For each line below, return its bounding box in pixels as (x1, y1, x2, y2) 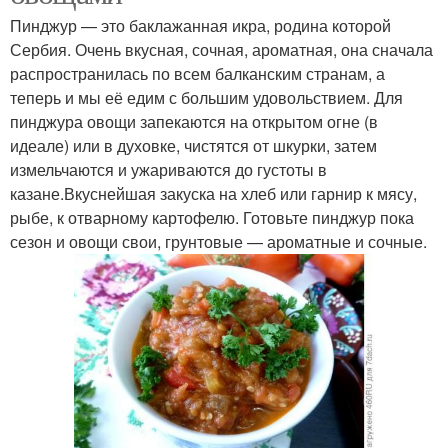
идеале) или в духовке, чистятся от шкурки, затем (10, 134, 377, 158)
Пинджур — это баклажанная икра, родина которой (10, 14, 391, 38)
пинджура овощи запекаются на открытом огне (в (10, 110, 378, 134)
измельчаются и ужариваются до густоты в (10, 158, 327, 182)
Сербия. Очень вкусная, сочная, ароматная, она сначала (10, 38, 433, 62)
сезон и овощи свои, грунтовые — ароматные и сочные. (10, 230, 427, 254)
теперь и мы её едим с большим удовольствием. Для (10, 86, 403, 110)
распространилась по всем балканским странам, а (10, 62, 385, 86)
